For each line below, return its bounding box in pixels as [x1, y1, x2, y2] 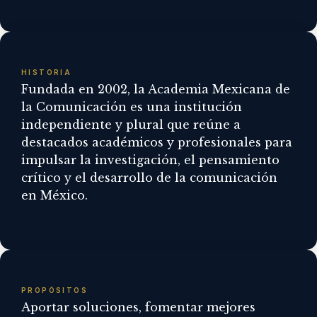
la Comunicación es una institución [21, 99, 242, 114]
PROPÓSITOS [21, 286, 88, 295]
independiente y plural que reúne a [21, 117, 241, 132]
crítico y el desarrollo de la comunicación [21, 170, 277, 185]
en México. [21, 188, 88, 202]
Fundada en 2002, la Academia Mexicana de [21, 81, 290, 96]
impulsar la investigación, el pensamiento [21, 152, 279, 167]
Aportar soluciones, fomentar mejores [21, 299, 255, 314]
